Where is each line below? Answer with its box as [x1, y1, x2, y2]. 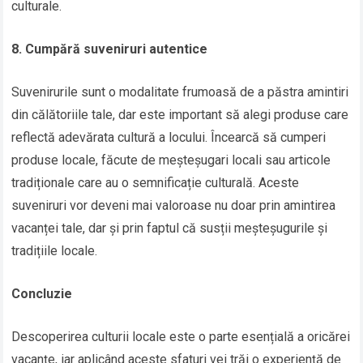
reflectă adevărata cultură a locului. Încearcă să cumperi [11, 130, 327, 146]
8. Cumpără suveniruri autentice [11, 41, 208, 58]
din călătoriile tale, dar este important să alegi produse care [11, 107, 349, 123]
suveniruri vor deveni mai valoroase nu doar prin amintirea [11, 198, 336, 214]
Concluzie [11, 286, 73, 302]
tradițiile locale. [11, 243, 98, 259]
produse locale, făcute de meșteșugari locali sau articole [11, 152, 331, 169]
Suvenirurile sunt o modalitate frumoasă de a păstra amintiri [11, 84, 349, 100]
